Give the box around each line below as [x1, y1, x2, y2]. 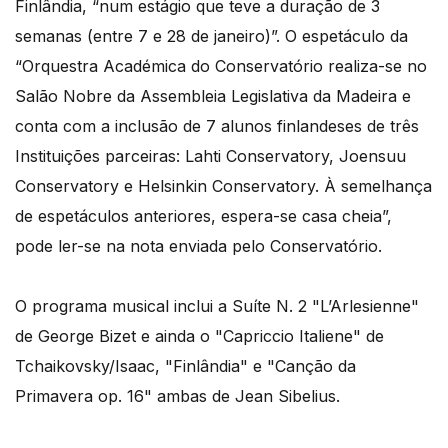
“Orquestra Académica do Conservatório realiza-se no [15, 56, 427, 77]
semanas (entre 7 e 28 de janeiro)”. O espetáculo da [15, 26, 408, 47]
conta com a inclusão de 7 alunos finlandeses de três [15, 116, 419, 137]
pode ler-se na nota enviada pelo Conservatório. [15, 236, 382, 257]
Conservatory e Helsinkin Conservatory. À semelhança [15, 176, 432, 197]
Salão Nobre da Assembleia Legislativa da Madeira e [15, 86, 411, 107]
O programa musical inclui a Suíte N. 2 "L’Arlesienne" [15, 296, 419, 317]
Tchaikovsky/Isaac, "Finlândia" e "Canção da [15, 356, 356, 377]
